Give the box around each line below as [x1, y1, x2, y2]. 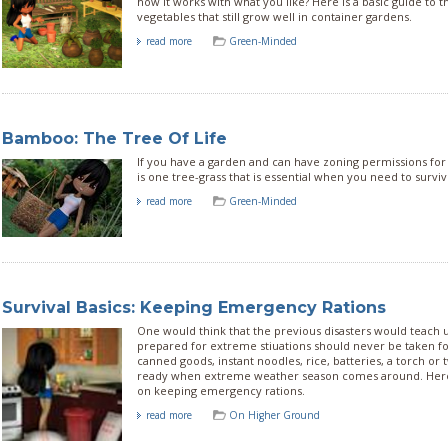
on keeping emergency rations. [137, 383, 305, 398]
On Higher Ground [229, 408, 320, 422]
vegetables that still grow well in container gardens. [137, 9, 412, 24]
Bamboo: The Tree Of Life [2, 129, 227, 148]
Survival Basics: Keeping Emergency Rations [2, 298, 386, 317]
